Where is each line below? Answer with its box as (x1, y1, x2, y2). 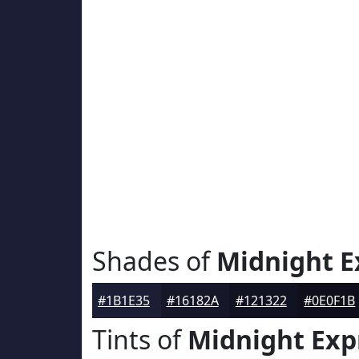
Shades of (92, 244, 216, 278)
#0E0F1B (304, 292, 356, 309)
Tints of (92, 322, 188, 357)
